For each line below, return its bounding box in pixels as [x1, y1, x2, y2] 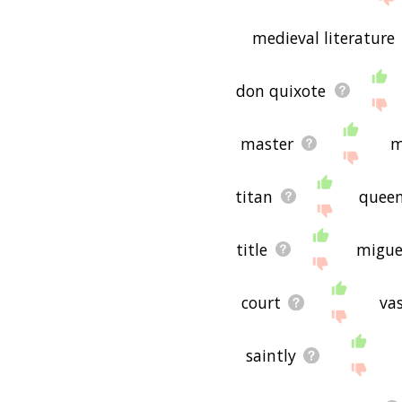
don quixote [236, 79, 327, 101]
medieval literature [251, 26, 395, 48]
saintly [245, 344, 296, 366]
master [240, 132, 293, 154]
